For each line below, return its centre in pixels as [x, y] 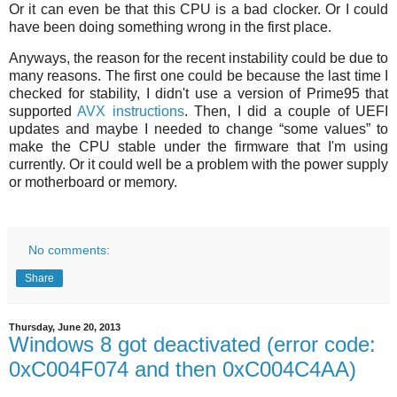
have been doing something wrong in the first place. [170, 27]
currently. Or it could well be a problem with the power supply [198, 165]
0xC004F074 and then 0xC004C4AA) [183, 370]
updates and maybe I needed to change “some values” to [198, 129]
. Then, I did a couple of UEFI [286, 112]
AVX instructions [131, 112]
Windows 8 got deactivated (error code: [192, 345]
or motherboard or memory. [93, 183]
